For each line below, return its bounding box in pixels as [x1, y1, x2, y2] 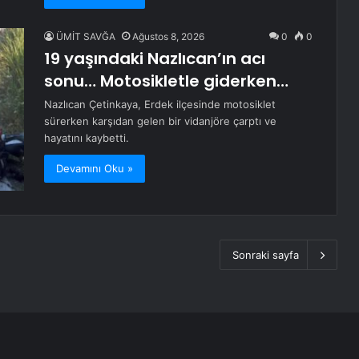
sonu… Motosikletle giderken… [44, 70, 288, 93]
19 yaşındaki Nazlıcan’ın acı [44, 47, 265, 71]
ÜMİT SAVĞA [56, 30, 115, 43]
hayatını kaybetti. [44, 131, 129, 145]
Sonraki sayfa [232, 248, 299, 262]
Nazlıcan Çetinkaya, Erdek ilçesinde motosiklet [44, 98, 276, 111]
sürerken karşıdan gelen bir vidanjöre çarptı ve [44, 115, 276, 128]
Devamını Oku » [56, 162, 133, 175]
